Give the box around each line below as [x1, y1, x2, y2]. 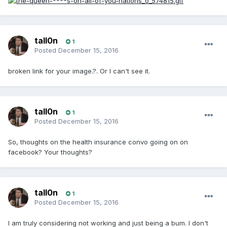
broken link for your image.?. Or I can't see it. [8, 67, 150, 75]
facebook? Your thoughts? [8, 148, 92, 157]
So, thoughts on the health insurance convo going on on [8, 138, 188, 146]
